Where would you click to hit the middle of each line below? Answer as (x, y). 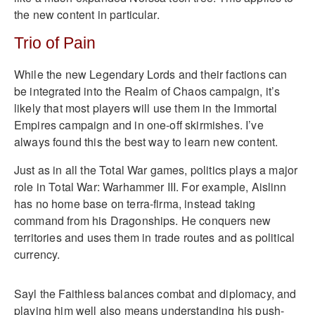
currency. (37, 254)
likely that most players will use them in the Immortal (146, 108)
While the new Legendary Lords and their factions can (151, 74)
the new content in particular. (87, 14)
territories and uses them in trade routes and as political (155, 237)
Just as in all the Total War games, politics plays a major (156, 169)
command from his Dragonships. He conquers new (143, 220)
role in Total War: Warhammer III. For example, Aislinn (150, 186)
